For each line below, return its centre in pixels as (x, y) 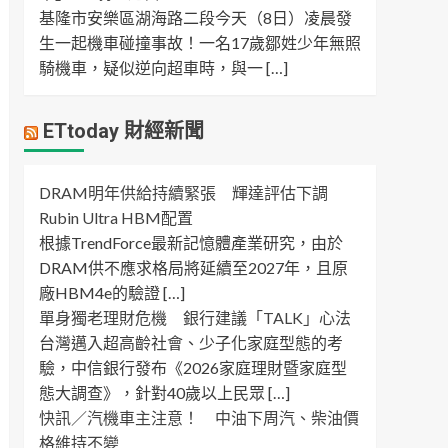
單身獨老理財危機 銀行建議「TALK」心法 (194, 317)
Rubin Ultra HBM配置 (115, 217)
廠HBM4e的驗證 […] (111, 292)
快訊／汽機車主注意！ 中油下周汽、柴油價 (198, 417)
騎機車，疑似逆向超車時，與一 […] (163, 67)
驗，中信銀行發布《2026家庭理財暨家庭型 (192, 367)
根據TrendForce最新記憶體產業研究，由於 (190, 242)
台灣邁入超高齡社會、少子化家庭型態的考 (190, 342)
